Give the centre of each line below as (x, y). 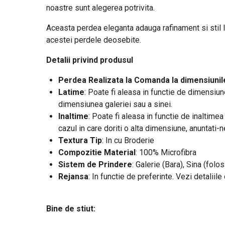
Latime (71, 92)
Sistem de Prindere (95, 164)
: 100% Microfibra (167, 152)
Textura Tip (80, 140)
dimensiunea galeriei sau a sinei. (117, 104)
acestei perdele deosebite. (94, 40)
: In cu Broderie (128, 140)
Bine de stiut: (71, 209)
